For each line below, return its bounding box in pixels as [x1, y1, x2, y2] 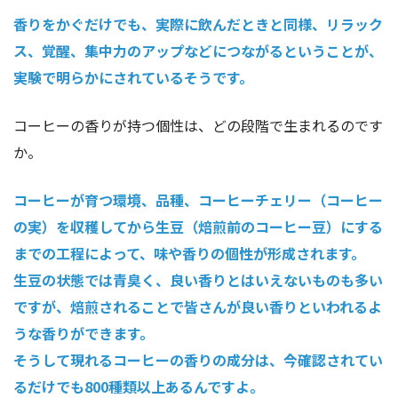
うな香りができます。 [13, 322, 154, 345]
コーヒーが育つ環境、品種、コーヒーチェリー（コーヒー [13, 189, 383, 211]
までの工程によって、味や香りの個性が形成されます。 [13, 243, 365, 265]
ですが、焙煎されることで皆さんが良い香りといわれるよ [13, 296, 382, 318]
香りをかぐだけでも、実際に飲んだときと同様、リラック [13, 13, 383, 36]
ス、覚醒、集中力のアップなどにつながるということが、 [13, 40, 383, 62]
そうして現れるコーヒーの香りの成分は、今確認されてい [13, 349, 383, 371]
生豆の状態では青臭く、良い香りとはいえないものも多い [13, 269, 383, 291]
